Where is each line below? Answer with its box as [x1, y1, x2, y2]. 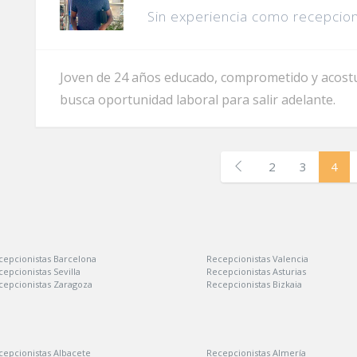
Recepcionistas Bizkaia [206, 278, 302, 290]
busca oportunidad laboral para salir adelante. [60, 91, 335, 108]
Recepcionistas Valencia [206, 253, 308, 265]
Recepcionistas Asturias [206, 265, 306, 277]
